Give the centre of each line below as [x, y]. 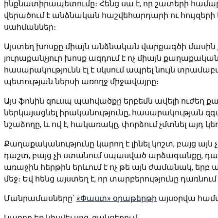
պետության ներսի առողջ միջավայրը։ [81, 81]
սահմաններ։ [30, 27]
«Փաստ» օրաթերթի [117, 198]
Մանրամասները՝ [40, 198]
